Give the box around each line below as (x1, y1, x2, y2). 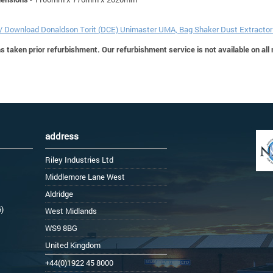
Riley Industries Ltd (45, 155, 113, 165)
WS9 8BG (45, 223, 77, 233)
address (45, 130, 79, 143)
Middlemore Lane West (45, 172, 125, 182)
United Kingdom (45, 240, 101, 250)
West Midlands (45, 206, 97, 216)
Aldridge (45, 189, 73, 199)
